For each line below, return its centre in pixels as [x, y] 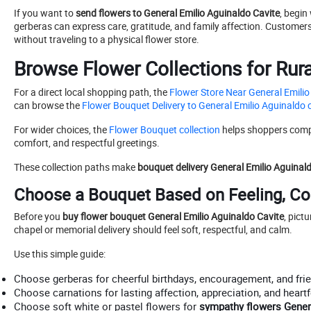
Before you [38, 217]
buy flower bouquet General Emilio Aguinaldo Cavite [173, 217]
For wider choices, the [60, 130]
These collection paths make [76, 167]
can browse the [47, 106]
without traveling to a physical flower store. [107, 40]
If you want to [45, 13]
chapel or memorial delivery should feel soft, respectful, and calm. [153, 230]
